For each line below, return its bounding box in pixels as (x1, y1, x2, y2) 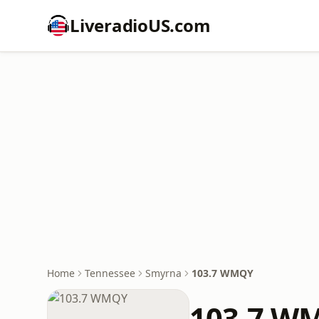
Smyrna (145, 266, 182, 280)
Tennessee (85, 266, 135, 280)
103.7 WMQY (192, 266, 253, 280)
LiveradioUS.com (70, 14, 211, 37)
